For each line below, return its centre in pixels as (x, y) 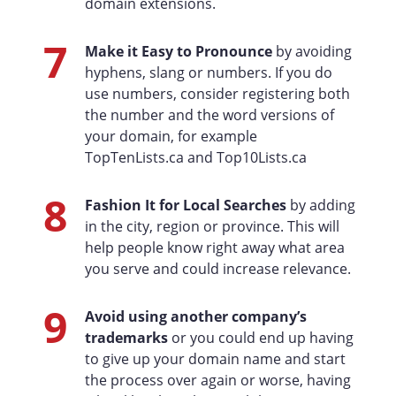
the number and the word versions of (209, 115)
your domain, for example (171, 136)
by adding (320, 205)
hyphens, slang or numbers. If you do (208, 72)
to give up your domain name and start (215, 359)
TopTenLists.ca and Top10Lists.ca (195, 157)
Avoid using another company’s (195, 316)
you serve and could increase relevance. (217, 269)
